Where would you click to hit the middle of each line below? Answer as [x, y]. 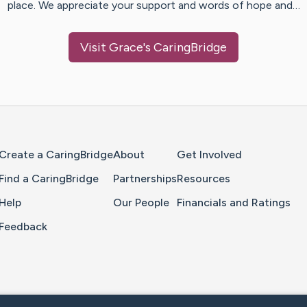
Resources [204, 179]
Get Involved [209, 155]
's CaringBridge [185, 48]
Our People [141, 203]
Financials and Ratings [234, 203]
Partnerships [145, 179]
